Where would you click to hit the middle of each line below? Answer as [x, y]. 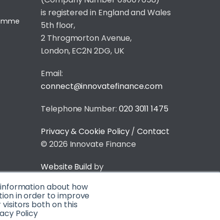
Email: [52, 73]
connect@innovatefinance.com [102, 86]
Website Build [68, 167]
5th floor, [58, 25]
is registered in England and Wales [106, 13]
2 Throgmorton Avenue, [86, 38]
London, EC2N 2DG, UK [82, 51]
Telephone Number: [80, 109]
